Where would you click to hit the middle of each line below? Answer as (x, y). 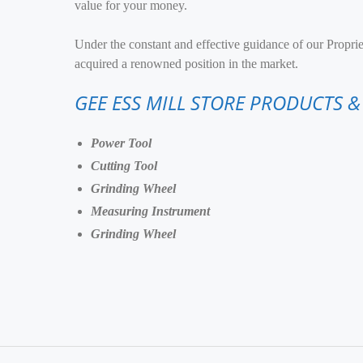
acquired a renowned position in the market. (186, 64)
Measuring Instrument (150, 211)
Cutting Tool (124, 166)
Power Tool (121, 143)
